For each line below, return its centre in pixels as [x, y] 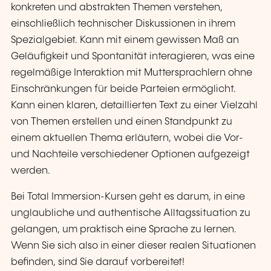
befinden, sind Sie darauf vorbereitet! [98, 263]
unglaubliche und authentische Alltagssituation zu [131, 214]
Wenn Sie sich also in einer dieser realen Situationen [133, 246]
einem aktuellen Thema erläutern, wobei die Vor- [127, 139]
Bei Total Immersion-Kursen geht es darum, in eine [128, 197]
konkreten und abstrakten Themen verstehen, [117, 8]
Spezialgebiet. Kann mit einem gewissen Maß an [125, 41]
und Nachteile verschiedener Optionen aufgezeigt [130, 155]
